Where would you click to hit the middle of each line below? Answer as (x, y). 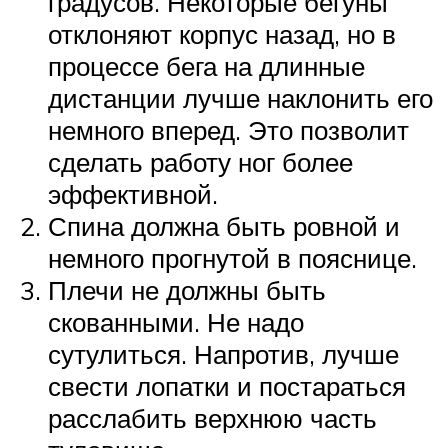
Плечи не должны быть (187, 290)
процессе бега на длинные (206, 66)
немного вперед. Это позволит (228, 130)
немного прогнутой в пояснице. (232, 258)
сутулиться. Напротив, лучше (223, 354)
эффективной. (133, 194)
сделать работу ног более (200, 162)
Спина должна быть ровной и (224, 226)
